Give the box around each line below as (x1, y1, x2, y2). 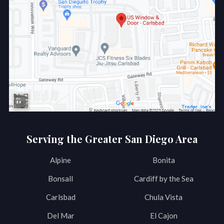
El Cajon (149, 211, 177, 220)
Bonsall (48, 174, 73, 183)
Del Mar (46, 211, 74, 220)
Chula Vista (144, 192, 182, 202)
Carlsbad (45, 192, 75, 202)
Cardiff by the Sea (133, 174, 193, 183)
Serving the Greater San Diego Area (26, 132, 197, 146)
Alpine (50, 155, 71, 165)
